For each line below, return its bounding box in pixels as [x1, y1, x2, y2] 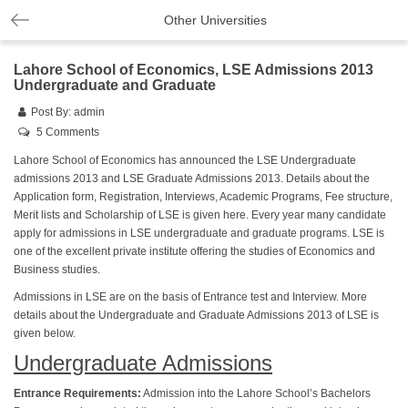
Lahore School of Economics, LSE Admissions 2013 [14, 62, 373, 77]
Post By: [31, 106, 74, 118]
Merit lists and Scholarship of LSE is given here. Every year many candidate [14, 209, 386, 221]
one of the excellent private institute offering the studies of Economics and [14, 245, 375, 258]
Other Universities [163, 13, 267, 27]
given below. [14, 327, 76, 340]
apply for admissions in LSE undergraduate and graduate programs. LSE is [14, 227, 384, 240]
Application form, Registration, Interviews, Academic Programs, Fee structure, [14, 190, 393, 203]
